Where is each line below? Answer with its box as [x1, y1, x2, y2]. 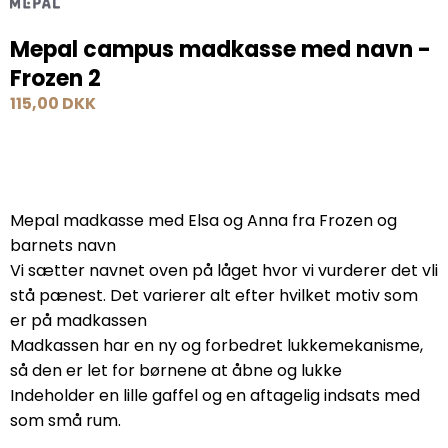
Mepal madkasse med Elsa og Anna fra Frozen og [10, 208, 397, 232]
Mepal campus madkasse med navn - [10, 33, 431, 65]
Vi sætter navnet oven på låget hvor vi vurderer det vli [10, 258, 438, 282]
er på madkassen [10, 308, 147, 332]
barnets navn [10, 233, 116, 257]
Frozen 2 [10, 62, 101, 94]
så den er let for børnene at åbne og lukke [10, 358, 342, 382]
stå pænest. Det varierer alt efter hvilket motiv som [10, 283, 418, 307]
